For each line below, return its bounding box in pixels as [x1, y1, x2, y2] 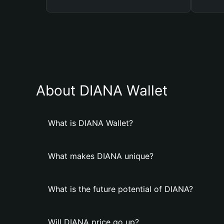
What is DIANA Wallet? [48, 118, 133, 128]
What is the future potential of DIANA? [48, 184, 193, 194]
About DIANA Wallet [36, 82, 167, 99]
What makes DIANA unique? [48, 151, 153, 161]
